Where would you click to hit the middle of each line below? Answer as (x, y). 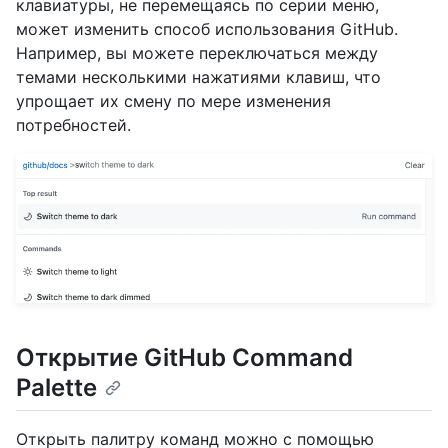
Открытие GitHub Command (184, 358)
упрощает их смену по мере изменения (173, 100)
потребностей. (73, 124)
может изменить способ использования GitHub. (207, 28)
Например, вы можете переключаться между (197, 52)
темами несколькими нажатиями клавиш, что (198, 76)
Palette (56, 388)
